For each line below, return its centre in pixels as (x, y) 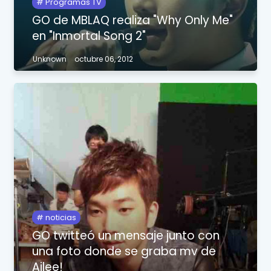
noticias (60, 217)
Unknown (50, 59)
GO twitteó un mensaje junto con (126, 235)
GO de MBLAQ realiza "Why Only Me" (133, 21)
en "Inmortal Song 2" (89, 36)
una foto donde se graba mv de (124, 251)
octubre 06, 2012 (104, 59)
